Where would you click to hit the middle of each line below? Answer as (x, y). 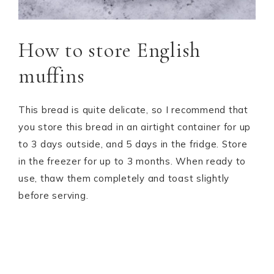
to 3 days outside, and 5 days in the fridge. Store (133, 144)
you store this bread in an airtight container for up (135, 127)
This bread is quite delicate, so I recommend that (133, 109)
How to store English (109, 50)
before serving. (54, 195)
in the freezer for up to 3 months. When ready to (132, 161)
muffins (52, 76)
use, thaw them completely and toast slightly (124, 178)
